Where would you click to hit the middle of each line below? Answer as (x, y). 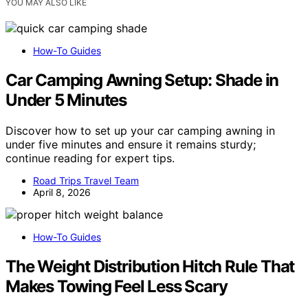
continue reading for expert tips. (90, 158)
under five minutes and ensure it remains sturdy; (131, 144)
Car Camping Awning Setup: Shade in (142, 80)
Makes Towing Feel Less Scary (117, 286)
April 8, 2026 (62, 192)
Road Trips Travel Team (86, 180)
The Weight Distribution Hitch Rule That (150, 266)
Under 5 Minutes (66, 100)
